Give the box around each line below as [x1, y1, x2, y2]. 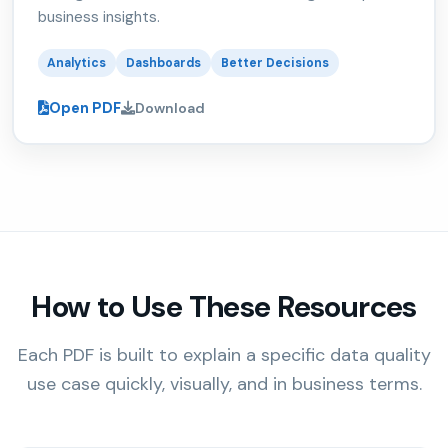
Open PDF [48, 98, 121, 119]
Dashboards [126, 54, 202, 71]
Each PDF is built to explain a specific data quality [17, 343, 431, 368]
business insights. [37, 6, 160, 27]
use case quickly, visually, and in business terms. [26, 372, 422, 397]
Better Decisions [221, 54, 330, 71]
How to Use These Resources [31, 288, 417, 327]
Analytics [47, 54, 107, 71]
